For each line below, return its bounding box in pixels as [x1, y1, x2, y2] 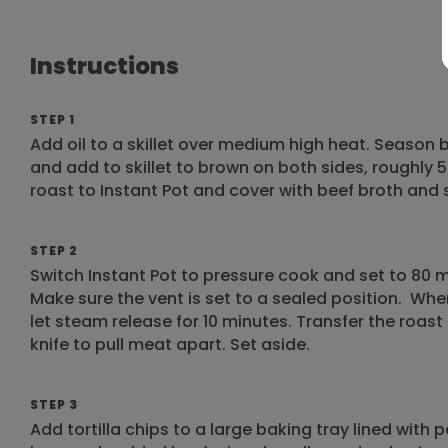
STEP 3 [30, 396, 78, 413]
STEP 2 [30, 242, 78, 259]
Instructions [30, 50, 179, 82]
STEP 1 [30, 111, 75, 128]
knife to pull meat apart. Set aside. [30, 333, 314, 356]
